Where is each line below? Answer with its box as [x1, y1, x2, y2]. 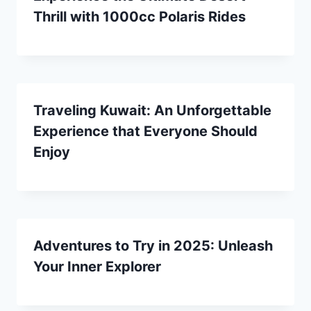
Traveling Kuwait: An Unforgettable [33, 101, 271, 119]
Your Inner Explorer [33, 258, 161, 275]
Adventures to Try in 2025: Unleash [33, 237, 273, 254]
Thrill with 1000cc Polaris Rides [33, 8, 246, 25]
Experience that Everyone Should [33, 122, 258, 140]
